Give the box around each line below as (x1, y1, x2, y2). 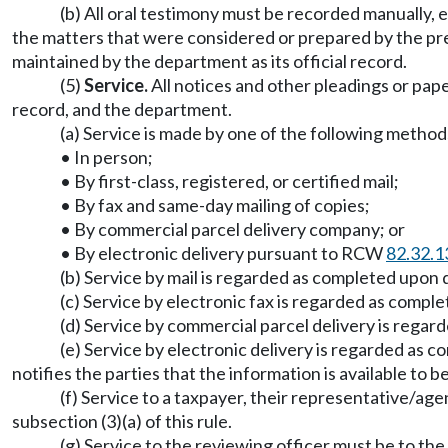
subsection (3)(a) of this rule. (12, 410, 232, 432)
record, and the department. (12, 98, 232, 120)
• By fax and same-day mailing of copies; (60, 194, 370, 216)
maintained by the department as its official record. (12, 50, 407, 72)
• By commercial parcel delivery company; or (60, 218, 405, 240)
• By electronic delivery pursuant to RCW (60, 242, 386, 264)
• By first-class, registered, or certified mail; (60, 170, 399, 192)
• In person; (60, 146, 153, 168)
